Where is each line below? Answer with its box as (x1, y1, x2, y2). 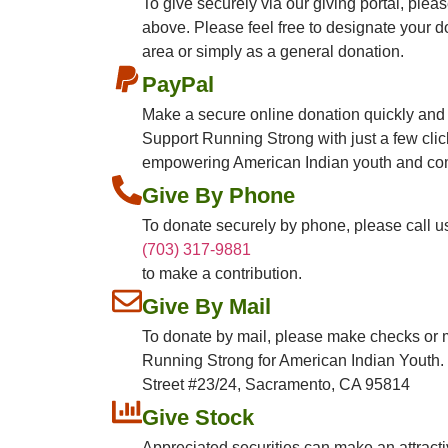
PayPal (142, 72, 214, 98)
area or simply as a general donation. (142, 43, 404, 61)
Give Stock (142, 405, 254, 431)
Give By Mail (142, 294, 271, 320)
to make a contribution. (142, 265, 302, 283)
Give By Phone (142, 183, 295, 209)
